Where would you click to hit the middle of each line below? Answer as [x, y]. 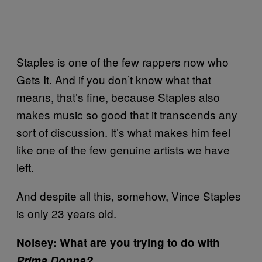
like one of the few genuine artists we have [123, 149]
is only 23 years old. [66, 213]
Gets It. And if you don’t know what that [114, 79]
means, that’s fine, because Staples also [118, 97]
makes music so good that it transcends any [127, 114]
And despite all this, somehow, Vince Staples [129, 196]
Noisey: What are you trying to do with [118, 242]
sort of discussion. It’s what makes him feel [123, 132]
